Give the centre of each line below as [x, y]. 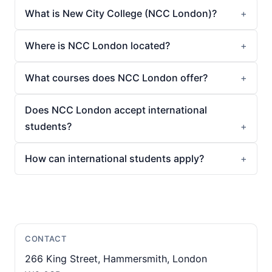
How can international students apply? [114, 158]
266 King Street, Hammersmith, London [116, 259]
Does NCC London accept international [116, 110]
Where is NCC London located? [97, 46]
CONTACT [46, 239]
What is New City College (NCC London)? [121, 13]
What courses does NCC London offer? [116, 78]
